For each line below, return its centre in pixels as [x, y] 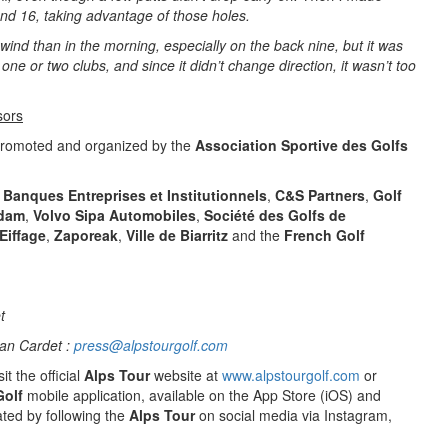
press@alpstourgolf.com [151, 345]
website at [186, 375]
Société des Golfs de [275, 215]
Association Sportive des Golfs [301, 145]
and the [256, 235]
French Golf [324, 235]
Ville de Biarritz [177, 235]
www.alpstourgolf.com [291, 375]
